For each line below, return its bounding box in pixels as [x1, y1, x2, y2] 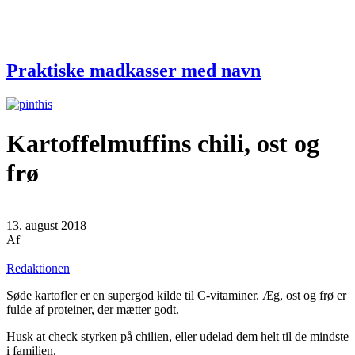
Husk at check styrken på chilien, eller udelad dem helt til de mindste [6, 330, 349, 344]
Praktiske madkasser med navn [6, 60, 261, 82]
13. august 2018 [6, 219, 86, 233]
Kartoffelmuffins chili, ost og [6, 128, 319, 158]
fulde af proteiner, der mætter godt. [6, 303, 179, 317]
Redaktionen [6, 261, 70, 276]
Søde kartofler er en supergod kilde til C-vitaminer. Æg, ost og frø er [6, 288, 346, 303]
